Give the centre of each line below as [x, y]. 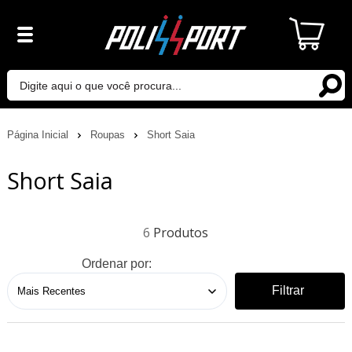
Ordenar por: [117, 263]
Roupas [109, 134]
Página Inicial [39, 134]
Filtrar [288, 291]
